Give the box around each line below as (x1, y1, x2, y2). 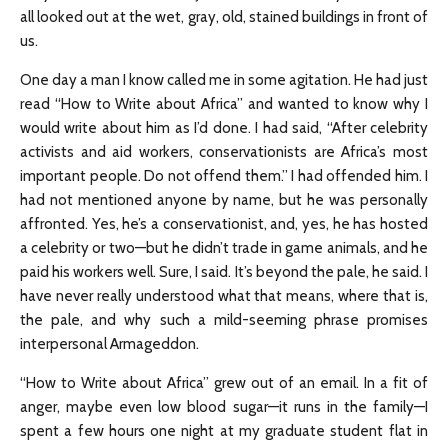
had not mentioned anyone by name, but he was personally (20, 191, 428, 210)
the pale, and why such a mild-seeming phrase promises (20, 311, 428, 330)
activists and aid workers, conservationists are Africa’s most (20, 143, 428, 162)
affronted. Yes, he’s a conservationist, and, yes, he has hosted (20, 215, 428, 234)
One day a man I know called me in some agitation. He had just (20, 71, 428, 90)
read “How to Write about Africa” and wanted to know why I (20, 95, 428, 114)
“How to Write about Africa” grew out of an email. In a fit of (20, 374, 428, 393)
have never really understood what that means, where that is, (20, 287, 428, 306)
